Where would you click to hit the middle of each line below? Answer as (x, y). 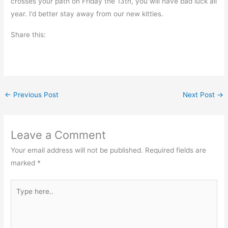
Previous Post (35, 94)
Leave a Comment (59, 135)
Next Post (199, 94)
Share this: (28, 34)
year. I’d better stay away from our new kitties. (87, 13)
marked (24, 163)
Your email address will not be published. (77, 150)
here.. (20, 198)
